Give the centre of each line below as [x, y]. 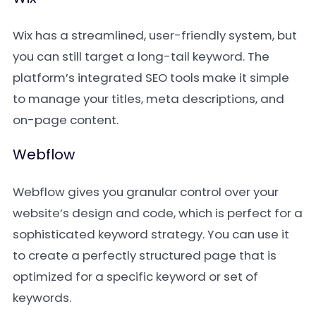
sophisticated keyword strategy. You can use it [151, 234]
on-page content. [66, 120]
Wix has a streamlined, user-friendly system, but [155, 35]
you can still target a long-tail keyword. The [141, 56]
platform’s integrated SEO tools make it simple [151, 78]
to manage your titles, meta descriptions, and [148, 99]
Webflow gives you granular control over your [146, 192]
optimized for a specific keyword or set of [135, 276]
